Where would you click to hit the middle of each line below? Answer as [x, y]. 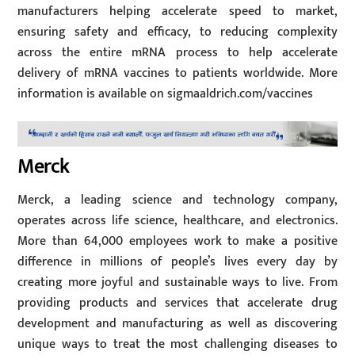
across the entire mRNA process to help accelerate [177, 52]
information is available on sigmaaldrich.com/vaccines [166, 94]
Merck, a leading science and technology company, [177, 200]
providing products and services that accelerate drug [177, 303]
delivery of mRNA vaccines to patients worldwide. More [177, 73]
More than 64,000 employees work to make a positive [177, 242]
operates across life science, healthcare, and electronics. [177, 221]
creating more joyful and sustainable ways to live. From [177, 283]
